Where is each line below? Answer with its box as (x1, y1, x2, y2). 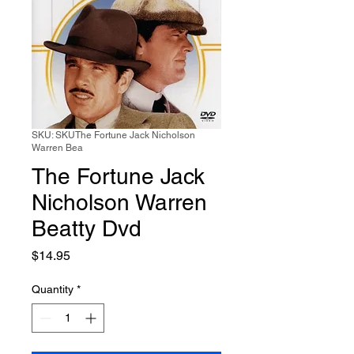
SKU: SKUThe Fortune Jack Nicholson (32, 130, 195, 141)
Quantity (32, 283, 73, 296)
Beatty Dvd (32, 216, 141, 241)
